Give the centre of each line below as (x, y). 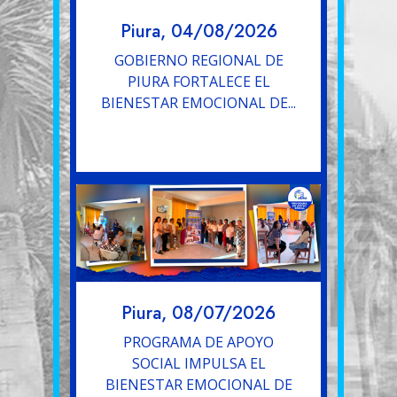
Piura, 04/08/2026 (198, 32)
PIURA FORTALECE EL (198, 82)
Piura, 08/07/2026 (198, 314)
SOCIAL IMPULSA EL (198, 364)
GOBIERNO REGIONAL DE (198, 61)
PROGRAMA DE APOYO (198, 343)
